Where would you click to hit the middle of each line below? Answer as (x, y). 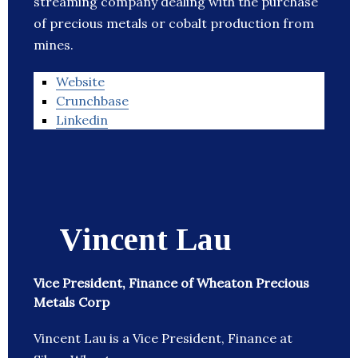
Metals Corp (72, 302)
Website (80, 82)
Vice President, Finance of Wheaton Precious (171, 283)
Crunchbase (92, 101)
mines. (54, 45)
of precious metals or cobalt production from (174, 24)
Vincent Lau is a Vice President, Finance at (163, 338)
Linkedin (82, 120)
